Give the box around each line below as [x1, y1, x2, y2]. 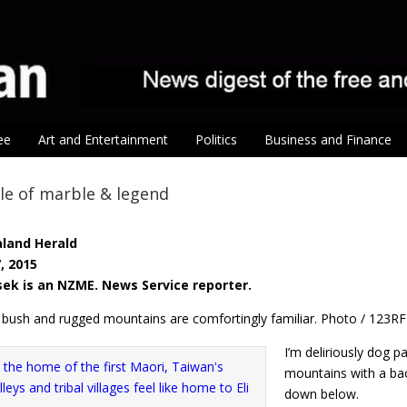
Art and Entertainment [38, 131, 168, 149]
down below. [284, 384, 359, 402]
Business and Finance [264, 131, 392, 149]
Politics [195, 131, 237, 149]
